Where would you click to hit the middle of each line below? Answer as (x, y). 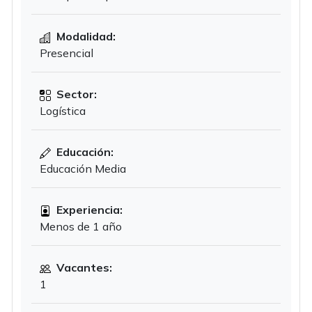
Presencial (67, 53)
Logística (63, 111)
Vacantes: (83, 267)
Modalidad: (85, 36)
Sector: (75, 94)
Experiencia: (88, 210)
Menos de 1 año (81, 226)
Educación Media (83, 169)
